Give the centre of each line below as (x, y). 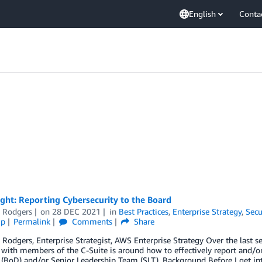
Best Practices (144, 211)
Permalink (32, 221)
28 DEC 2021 (77, 211)
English (202, 14)
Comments (91, 221)
